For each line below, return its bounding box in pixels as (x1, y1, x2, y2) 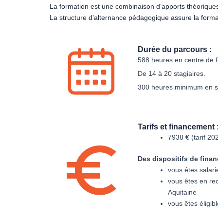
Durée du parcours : (138, 45, 212, 54)
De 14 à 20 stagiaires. (138, 69, 205, 77)
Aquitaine (168, 188, 197, 197)
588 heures (138, 55, 173, 64)
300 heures (138, 83, 173, 91)
